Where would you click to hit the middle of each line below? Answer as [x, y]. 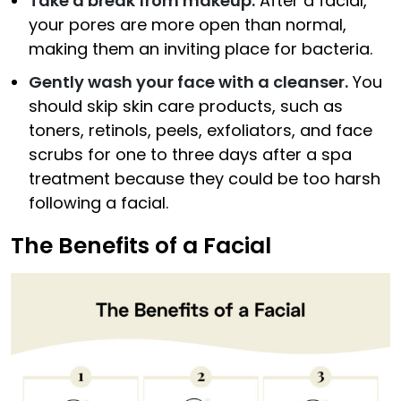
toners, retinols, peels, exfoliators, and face [200, 131]
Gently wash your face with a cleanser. [188, 82]
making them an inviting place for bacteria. [200, 49]
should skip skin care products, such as [186, 107]
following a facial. [98, 203]
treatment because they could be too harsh [205, 179]
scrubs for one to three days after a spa [190, 155]
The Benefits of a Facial [141, 246]
